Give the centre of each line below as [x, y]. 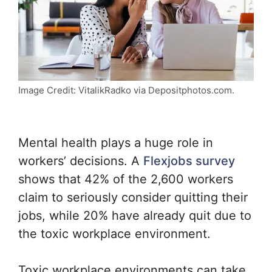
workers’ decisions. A [81, 161]
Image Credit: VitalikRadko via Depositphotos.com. [126, 90]
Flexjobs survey [189, 161]
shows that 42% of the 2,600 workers [126, 179]
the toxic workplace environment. [116, 234]
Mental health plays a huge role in [116, 143]
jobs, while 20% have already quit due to [135, 216]
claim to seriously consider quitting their [133, 198]
